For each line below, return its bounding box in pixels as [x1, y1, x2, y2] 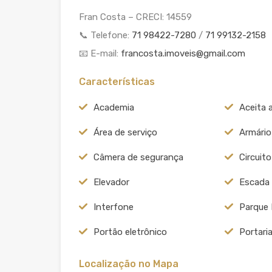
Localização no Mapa [79, 257, 178, 270]
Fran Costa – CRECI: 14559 [79, 11, 192, 22]
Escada [239, 176, 270, 188]
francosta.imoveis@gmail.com [121, 47, 245, 59]
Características [79, 75, 155, 87]
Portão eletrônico [93, 226, 167, 237]
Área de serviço [93, 126, 157, 138]
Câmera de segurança [93, 151, 183, 163]
